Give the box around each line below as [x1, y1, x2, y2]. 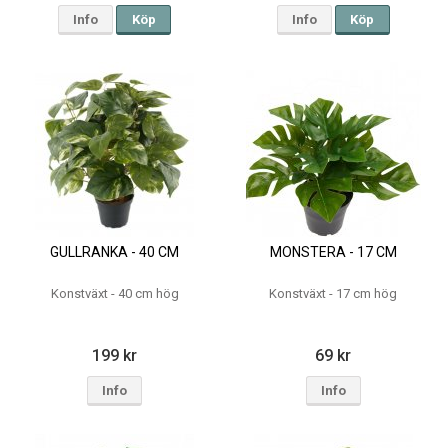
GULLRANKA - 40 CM [50, 244, 180, 261]
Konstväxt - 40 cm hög [50, 286, 179, 302]
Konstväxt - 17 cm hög [269, 286, 398, 302]
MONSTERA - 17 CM [269, 244, 397, 261]
